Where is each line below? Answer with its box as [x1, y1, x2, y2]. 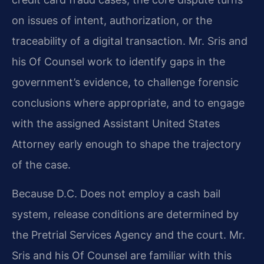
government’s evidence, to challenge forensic [12, 75, 239, 88]
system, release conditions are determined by [12, 208, 239, 221]
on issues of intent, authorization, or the [12, 14, 212, 27]
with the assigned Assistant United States [12, 117, 220, 130]
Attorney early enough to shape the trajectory [12, 137, 241, 150]
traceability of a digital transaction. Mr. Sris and [12, 34, 247, 47]
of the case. [12, 158, 71, 171]
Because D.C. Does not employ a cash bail [12, 187, 220, 200]
